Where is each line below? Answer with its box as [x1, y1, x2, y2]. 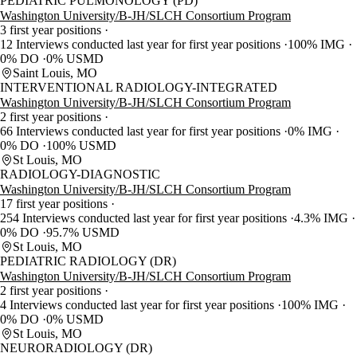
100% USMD [46, 139, 116, 153]
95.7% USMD [46, 226, 120, 240]
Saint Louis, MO [13, 66, 97, 80]
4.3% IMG [294, 211, 351, 226]
